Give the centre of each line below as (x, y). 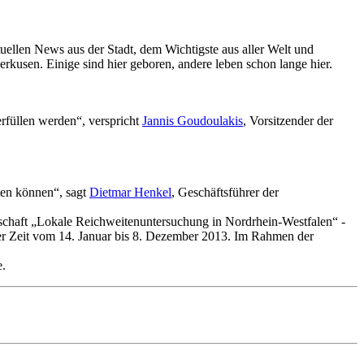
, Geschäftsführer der (225, 192)
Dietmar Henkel (130, 192)
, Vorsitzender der (288, 120)
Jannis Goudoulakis (193, 120)
